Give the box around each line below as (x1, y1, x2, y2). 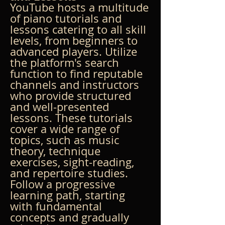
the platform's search (10, 55, 122, 70)
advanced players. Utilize (10, 44, 140, 59)
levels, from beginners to (10, 33, 141, 48)
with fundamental (10, 198, 105, 213)
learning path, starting (10, 187, 128, 202)
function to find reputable (10, 66, 146, 81)
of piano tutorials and (10, 11, 125, 26)
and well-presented (10, 99, 112, 114)
